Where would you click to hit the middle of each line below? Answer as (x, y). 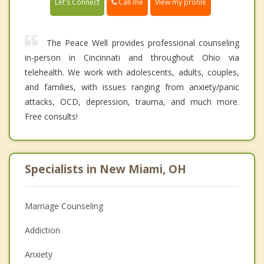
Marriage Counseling (64, 206)
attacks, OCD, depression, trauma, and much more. (132, 101)
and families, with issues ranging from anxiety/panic (132, 87)
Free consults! (51, 116)
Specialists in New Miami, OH (105, 169)
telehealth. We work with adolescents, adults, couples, (132, 72)
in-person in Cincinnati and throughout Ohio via (132, 57)
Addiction (42, 230)
